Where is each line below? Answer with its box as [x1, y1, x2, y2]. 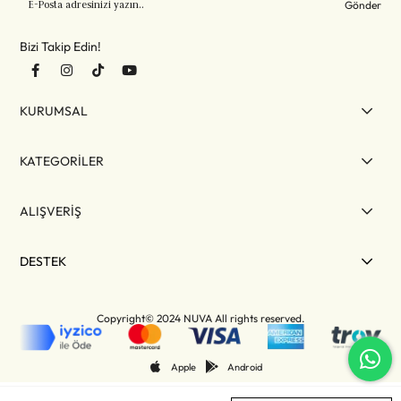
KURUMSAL [20, 103, 89, 120]
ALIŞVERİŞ [20, 203, 82, 220]
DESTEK [20, 253, 67, 270]
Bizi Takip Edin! [20, 38, 102, 55]
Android [226, 360, 262, 373]
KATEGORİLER [20, 153, 105, 170]
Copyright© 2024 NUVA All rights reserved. [97, 311, 304, 326]
